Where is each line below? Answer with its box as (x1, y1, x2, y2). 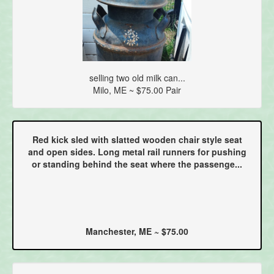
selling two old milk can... (89, 71, 185, 84)
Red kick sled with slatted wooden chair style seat (32, 133, 242, 146)
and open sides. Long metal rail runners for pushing (28, 145, 246, 158)
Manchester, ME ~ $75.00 (86, 224, 188, 237)
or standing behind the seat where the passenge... (32, 157, 242, 170)
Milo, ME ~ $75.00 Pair (93, 83, 181, 96)
